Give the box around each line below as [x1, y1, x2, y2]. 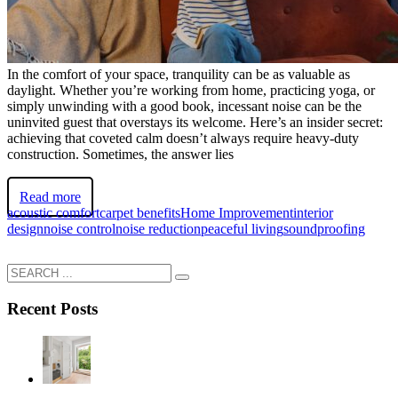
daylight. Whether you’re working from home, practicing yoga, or [7, 83, 375, 99]
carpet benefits [99, 205, 180, 221]
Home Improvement [180, 205, 293, 221]
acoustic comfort [7, 205, 99, 221]
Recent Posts [7, 299, 98, 319]
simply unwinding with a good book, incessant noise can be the [7, 99, 362, 115]
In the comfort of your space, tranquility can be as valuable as [7, 67, 350, 83]
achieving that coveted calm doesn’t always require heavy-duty [7, 131, 359, 147]
